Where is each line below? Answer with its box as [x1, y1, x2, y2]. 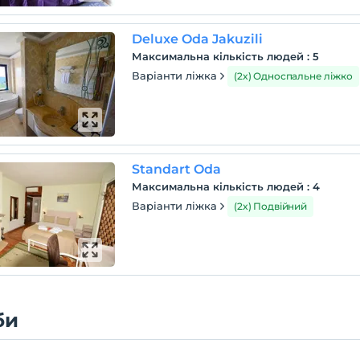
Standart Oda [132, 162, 222, 177]
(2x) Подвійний [234, 200, 307, 212]
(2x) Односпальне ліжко [234, 70, 353, 82]
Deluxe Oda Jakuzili [132, 31, 264, 47]
